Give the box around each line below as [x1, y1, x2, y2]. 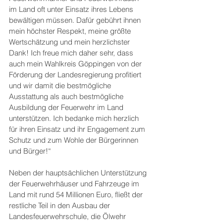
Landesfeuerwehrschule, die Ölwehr [9, 212, 128, 221]
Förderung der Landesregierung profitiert [9, 70, 143, 79]
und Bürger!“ [9, 146, 51, 156]
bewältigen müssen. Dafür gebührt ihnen [9, 15, 143, 25]
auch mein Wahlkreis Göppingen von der [9, 59, 144, 68]
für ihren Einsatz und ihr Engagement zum [9, 124, 147, 134]
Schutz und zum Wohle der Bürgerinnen [9, 135, 140, 145]
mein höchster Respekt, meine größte [9, 26, 133, 36]
